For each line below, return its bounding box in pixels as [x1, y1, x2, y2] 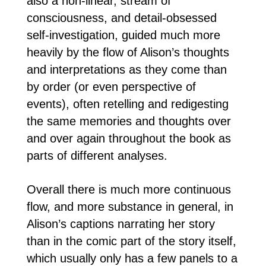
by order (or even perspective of [26, 80, 196, 93]
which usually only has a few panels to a [26, 251, 237, 265]
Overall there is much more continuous [26, 182, 231, 196]
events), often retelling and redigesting [26, 97, 229, 110]
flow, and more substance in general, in [26, 199, 233, 213]
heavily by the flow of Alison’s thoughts [26, 45, 229, 59]
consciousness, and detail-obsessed [26, 11, 217, 24]
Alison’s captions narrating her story [26, 217, 215, 230]
